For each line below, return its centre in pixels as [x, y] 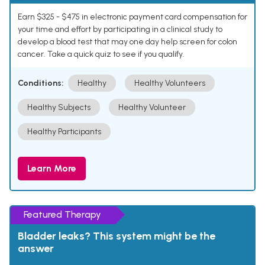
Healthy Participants [64, 132]
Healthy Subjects [59, 108]
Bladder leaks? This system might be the [117, 236]
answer [36, 249]
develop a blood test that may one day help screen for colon [127, 42]
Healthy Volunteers [170, 83]
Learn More [52, 169]
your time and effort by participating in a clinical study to [120, 30]
